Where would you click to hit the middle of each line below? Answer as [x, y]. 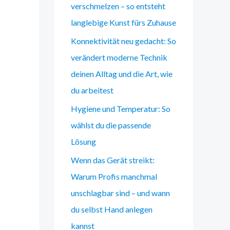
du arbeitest [92, 90]
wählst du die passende [111, 125]
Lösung [83, 142]
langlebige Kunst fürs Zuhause [123, 23]
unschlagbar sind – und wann [120, 193]
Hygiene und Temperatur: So [121, 109]
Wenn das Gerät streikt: [113, 160]
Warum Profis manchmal [114, 177]
